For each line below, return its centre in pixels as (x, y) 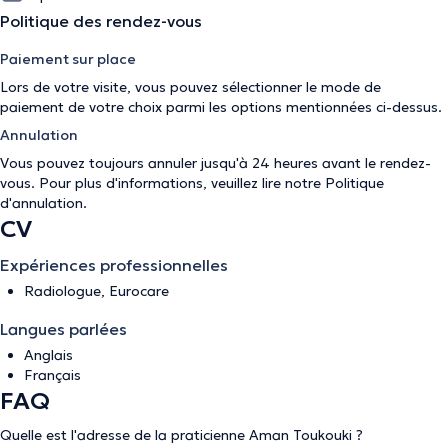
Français (52, 375)
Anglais (48, 355)
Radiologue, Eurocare (96, 291)
